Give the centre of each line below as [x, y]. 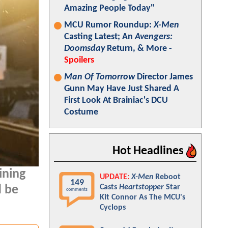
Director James [164, 77]
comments [77, 190]
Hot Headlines [149, 151]
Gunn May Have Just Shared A [122, 89]
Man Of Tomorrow [99, 77]
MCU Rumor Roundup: [109, 25]
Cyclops [113, 208]
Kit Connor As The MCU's [142, 197]
